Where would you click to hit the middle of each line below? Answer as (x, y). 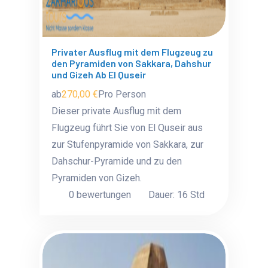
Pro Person (122, 94)
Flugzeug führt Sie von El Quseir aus (127, 128)
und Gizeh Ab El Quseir (99, 74)
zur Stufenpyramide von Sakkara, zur (128, 144)
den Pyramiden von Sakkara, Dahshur (132, 63)
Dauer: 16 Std (177, 195)
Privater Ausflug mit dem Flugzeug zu (133, 52)
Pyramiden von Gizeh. (97, 178)
